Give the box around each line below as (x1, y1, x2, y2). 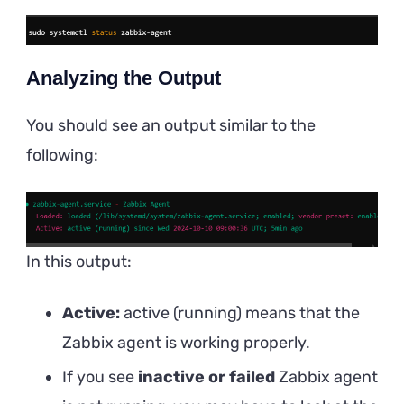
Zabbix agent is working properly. (62, 332, 310, 353)
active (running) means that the (120, 302, 360, 323)
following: (26, 144, 98, 165)
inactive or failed (138, 366, 275, 387)
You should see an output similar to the (26, 115, 316, 135)
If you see (62, 366, 138, 387)
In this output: (26, 251, 132, 271)
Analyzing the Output (26, 66, 221, 89)
